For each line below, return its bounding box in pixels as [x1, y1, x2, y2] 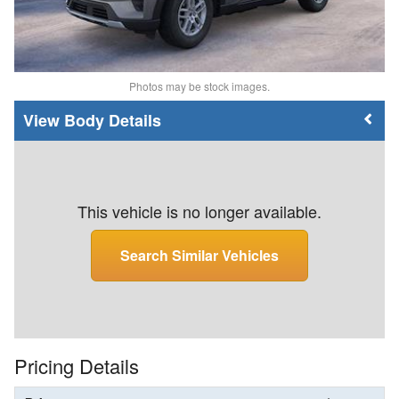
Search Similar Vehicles [120, 245, 279, 266]
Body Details [64, 109, 161, 133]
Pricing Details [14, 352, 139, 380]
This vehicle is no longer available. [77, 199, 322, 224]
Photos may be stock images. [129, 78, 270, 94]
